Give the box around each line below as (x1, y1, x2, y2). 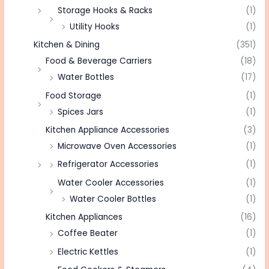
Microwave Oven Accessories (58, 140, 177, 152)
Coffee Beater (58, 228, 118, 240)
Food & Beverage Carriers (46, 55, 153, 67)
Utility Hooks (70, 20, 120, 32)
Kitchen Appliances (46, 211, 123, 223)
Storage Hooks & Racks (58, 4, 153, 16)
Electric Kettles (58, 246, 119, 258)
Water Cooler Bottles (70, 193, 157, 205)
